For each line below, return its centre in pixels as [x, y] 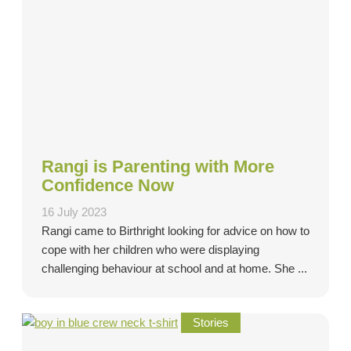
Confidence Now [108, 185]
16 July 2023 [74, 212]
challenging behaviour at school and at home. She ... [174, 268]
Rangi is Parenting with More [158, 166]
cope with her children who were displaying [150, 250]
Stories [211, 322]
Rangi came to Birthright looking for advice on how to [175, 231]
